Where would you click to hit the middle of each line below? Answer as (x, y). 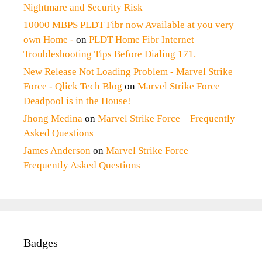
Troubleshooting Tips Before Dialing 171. (110, 54)
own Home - (49, 40)
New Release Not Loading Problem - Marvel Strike (128, 72)
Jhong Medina (53, 119)
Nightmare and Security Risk (83, 8)
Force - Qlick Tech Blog (73, 87)
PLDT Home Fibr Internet (142, 40)
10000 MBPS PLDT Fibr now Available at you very (129, 25)
